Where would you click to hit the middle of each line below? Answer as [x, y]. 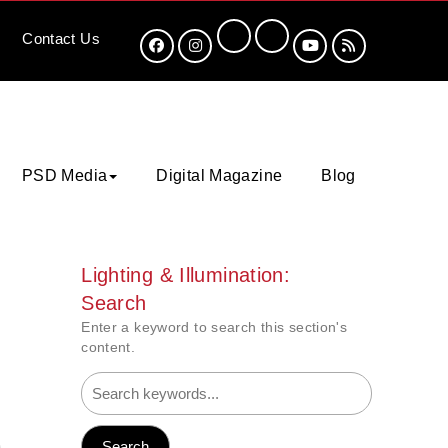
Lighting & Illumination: [186, 274]
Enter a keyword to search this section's [214, 326]
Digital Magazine [219, 175]
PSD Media [64, 175]
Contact [51, 38]
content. [108, 346]
